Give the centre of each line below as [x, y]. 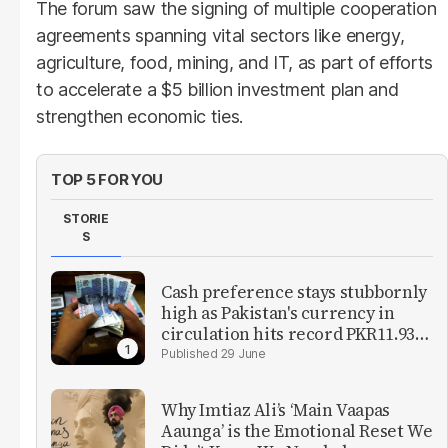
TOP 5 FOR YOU [107, 180]
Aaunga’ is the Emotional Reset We [297, 430]
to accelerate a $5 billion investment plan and [217, 90]
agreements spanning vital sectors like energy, [220, 36]
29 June [243, 353]
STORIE [86, 219]
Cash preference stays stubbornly [294, 291]
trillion [190, 354]
